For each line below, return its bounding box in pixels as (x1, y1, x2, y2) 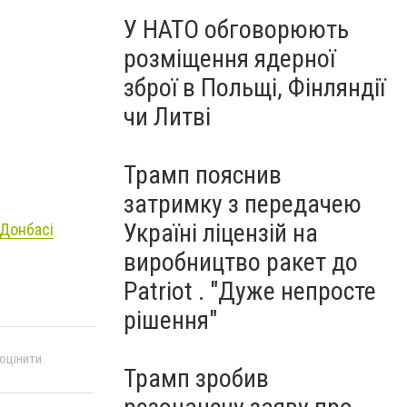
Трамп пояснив (124, 160, 282, 190)
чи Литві (124, 102, 211, 132)
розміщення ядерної (124, 44, 335, 74)
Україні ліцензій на (124, 218, 318, 248)
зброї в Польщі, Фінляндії (124, 73, 385, 103)
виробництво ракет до (124, 247, 358, 277)
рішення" (124, 305, 217, 335)
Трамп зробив (124, 363, 269, 393)
